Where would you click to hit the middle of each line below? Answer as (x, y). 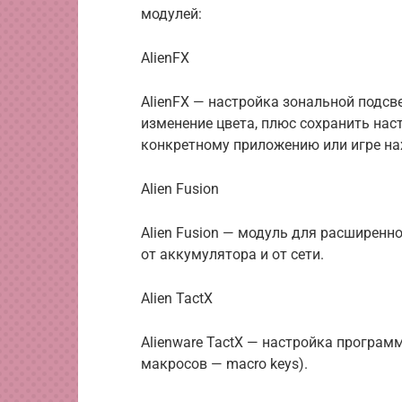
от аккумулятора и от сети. (232, 254)
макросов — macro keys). (224, 364)
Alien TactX (177, 298)
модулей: (171, 14)
